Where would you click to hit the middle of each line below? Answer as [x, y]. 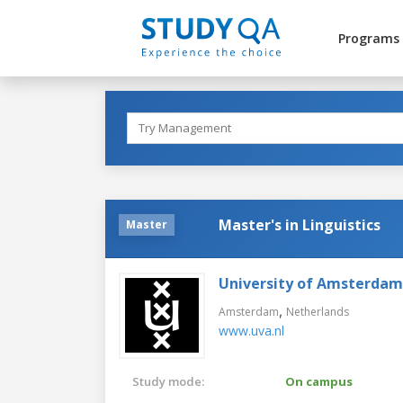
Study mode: [168, 381]
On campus [319, 381]
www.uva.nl [251, 330]
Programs [368, 38]
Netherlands [318, 311]
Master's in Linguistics [300, 224]
